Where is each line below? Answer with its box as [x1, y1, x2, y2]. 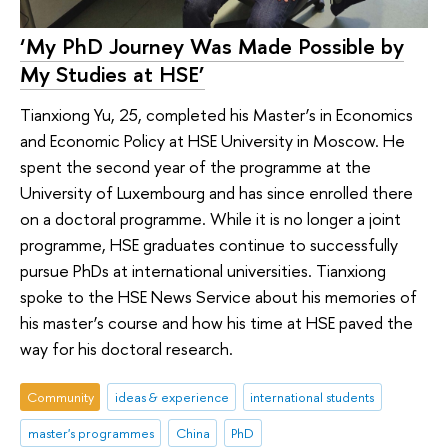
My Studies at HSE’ [20, 58, 205, 89]
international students [250, 388, 375, 407]
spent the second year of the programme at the [20, 154, 371, 178]
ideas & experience [114, 388, 229, 407]
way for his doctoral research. [20, 336, 233, 360]
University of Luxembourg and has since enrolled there [20, 180, 413, 204]
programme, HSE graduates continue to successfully [20, 232, 398, 256]
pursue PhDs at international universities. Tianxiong [20, 258, 386, 282]
